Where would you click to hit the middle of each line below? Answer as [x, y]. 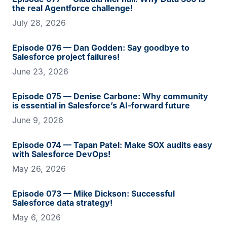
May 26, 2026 [39, 169]
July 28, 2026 [39, 23]
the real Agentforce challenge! [72, 8]
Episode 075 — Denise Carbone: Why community [110, 96]
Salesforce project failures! [66, 57]
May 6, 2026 [36, 217]
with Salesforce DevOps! [61, 154]
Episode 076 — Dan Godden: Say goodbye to [101, 48]
